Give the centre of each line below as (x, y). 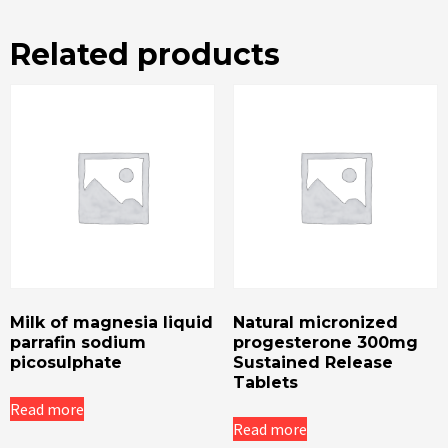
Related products (145, 54)
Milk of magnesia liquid (111, 323)
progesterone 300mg (325, 343)
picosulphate (66, 363)
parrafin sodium (78, 343)
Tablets (265, 383)
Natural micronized (315, 323)
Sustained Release (312, 363)
